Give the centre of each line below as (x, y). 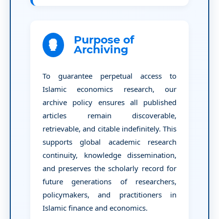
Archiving (101, 49)
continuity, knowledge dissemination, (109, 155)
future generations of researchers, (109, 181)
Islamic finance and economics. (95, 208)
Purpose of (104, 40)
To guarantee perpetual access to (109, 76)
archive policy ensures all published (109, 102)
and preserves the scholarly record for (109, 168)
